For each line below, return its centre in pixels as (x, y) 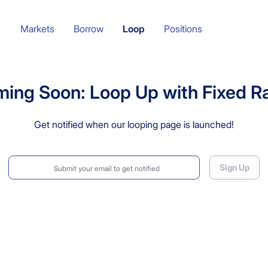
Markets (37, 29)
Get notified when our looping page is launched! (134, 124)
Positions (183, 29)
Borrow (88, 29)
